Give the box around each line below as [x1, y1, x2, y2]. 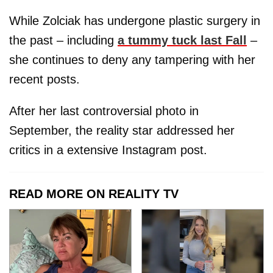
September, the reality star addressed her [9, 124, 235, 138]
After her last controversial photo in [9, 104, 199, 118]
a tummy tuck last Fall [118, 34, 247, 48]
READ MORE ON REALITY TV [9, 187, 179, 201]
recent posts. [9, 73, 80, 87]
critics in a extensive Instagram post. [9, 143, 207, 157]
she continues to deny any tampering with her [9, 53, 255, 67]
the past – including [9, 34, 118, 48]
